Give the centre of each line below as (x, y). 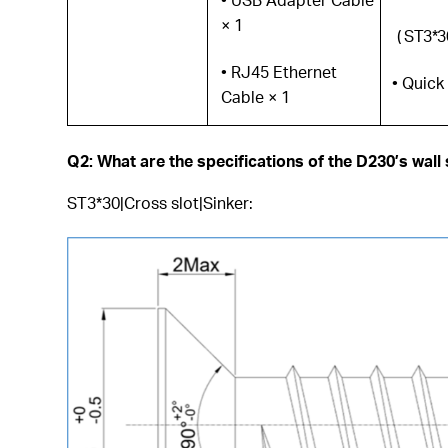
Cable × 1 (256, 96)
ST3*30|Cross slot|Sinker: (160, 202)
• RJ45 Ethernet (279, 71)
